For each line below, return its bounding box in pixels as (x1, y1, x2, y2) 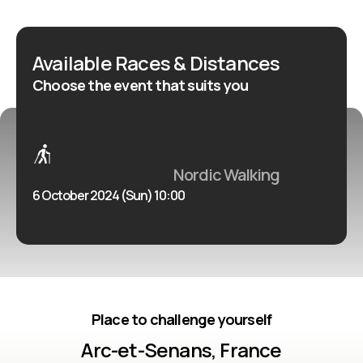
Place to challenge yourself (91, 310, 272, 329)
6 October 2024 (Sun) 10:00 (32, 186, 185, 204)
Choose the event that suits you (32, 75, 249, 95)
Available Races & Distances (32, 49, 280, 76)
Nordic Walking (173, 164, 280, 186)
